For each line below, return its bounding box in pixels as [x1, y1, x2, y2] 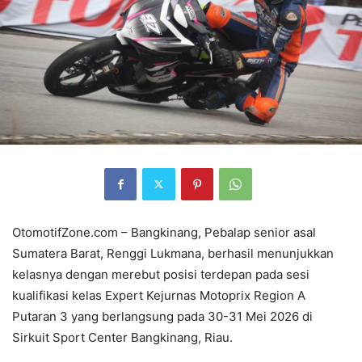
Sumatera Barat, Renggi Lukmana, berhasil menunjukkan [12, 245, 334, 261]
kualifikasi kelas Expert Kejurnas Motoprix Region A [12, 287, 305, 303]
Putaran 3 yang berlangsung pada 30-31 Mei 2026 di [12, 308, 313, 324]
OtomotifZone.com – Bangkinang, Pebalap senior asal [12, 224, 316, 240]
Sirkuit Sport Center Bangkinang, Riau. [12, 329, 233, 345]
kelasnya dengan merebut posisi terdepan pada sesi [12, 266, 309, 282]
